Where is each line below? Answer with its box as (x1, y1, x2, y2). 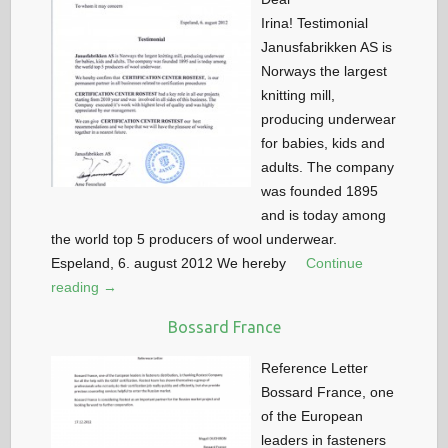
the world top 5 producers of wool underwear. (51, 230, 338, 247)
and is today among (261, 206, 387, 223)
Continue (306, 254, 364, 271)
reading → (51, 278, 118, 295)
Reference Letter (261, 359, 369, 376)
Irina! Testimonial (261, 14, 369, 31)
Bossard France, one (261, 383, 395, 400)
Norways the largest (261, 62, 388, 79)
